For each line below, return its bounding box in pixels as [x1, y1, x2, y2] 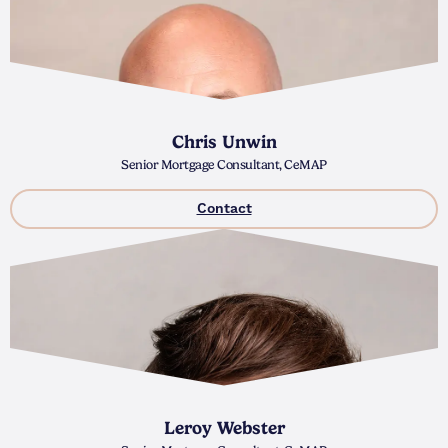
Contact [196, 199, 252, 218]
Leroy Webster [163, 417, 285, 439]
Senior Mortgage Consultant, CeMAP [121, 156, 327, 172]
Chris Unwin [171, 131, 277, 153]
